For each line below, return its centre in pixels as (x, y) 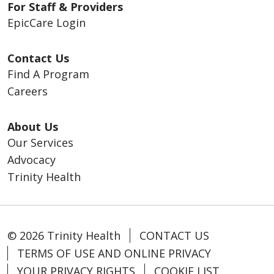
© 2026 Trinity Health (64, 235)
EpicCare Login (46, 22)
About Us (33, 126)
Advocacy (31, 159)
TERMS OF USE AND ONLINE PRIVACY (114, 253)
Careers (28, 91)
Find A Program (48, 74)
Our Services (40, 142)
